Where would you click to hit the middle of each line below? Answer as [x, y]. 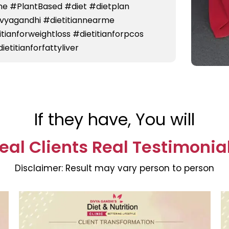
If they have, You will [114, 119]
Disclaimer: [39, 168]
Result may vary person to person [139, 168]
